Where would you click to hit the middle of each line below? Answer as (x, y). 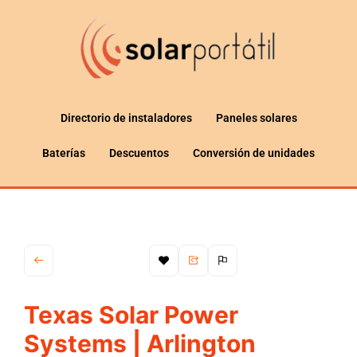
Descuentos (139, 153)
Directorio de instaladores (126, 118)
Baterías (64, 153)
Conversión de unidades (254, 153)
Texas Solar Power (131, 314)
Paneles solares (256, 118)
